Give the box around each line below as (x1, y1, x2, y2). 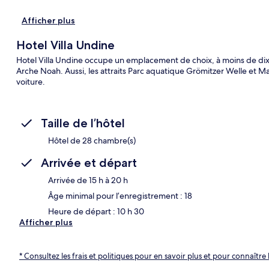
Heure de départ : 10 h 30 (48, 205, 144, 217)
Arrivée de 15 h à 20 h (48, 174, 128, 186)
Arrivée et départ (41, 155, 137, 170)
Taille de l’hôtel (41, 115, 125, 130)
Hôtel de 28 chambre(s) (48, 134, 136, 146)
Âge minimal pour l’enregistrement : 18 (48, 190, 192, 201)
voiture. (16, 76, 45, 87)
